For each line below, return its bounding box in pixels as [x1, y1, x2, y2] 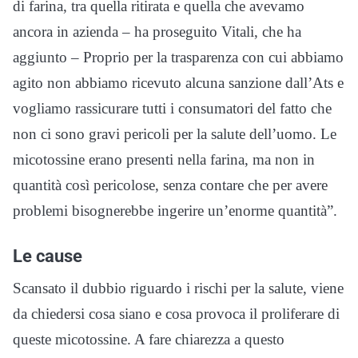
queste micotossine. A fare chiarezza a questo [13, 331, 284, 348]
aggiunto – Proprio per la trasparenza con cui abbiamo [13, 49, 344, 66]
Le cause [13, 245, 82, 267]
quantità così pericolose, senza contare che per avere [13, 177, 328, 194]
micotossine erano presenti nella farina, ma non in [13, 151, 315, 169]
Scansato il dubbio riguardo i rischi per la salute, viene [13, 280, 344, 297]
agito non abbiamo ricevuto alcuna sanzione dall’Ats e [13, 74, 344, 92]
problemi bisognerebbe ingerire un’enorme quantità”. [13, 202, 337, 220]
